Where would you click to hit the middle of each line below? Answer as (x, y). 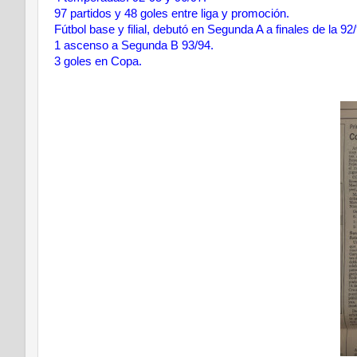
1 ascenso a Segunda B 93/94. (134, 45)
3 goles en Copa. (98, 61)
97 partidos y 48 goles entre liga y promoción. (172, 14)
